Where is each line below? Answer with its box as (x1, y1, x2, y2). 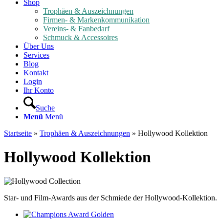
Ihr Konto (23, 86, 54, 94)
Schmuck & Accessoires (43, 33, 118, 42)
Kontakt (23, 68, 48, 77)
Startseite (4, 129, 32, 137)
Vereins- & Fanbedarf (43, 24, 109, 33)
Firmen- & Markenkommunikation (43, 16, 150, 24)
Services (23, 51, 49, 59)
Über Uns (23, 42, 54, 50)
